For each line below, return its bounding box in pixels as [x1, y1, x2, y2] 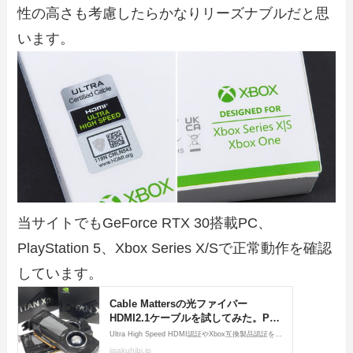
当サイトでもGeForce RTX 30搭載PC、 [17, 214, 273, 231]
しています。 [17, 265, 103, 281]
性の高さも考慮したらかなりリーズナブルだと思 [17, 6, 330, 22]
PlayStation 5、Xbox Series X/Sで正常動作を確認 [17, 240, 333, 256]
